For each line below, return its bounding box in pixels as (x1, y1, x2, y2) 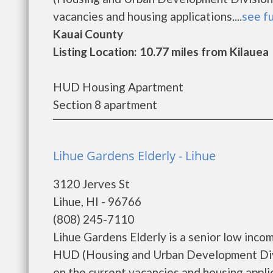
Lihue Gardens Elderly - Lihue (53, 147, 216, 164)
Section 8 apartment (53, 97, 157, 112)
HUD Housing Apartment (53, 80, 183, 94)
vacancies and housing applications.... (53, 9, 242, 23)
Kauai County (53, 27, 123, 41)
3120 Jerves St (53, 177, 130, 191)
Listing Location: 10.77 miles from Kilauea (53, 44, 269, 58)
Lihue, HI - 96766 (53, 194, 141, 208)
